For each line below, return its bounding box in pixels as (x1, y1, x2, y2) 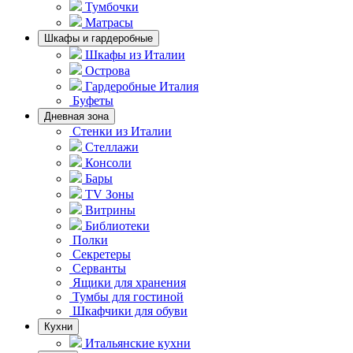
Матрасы (85, 16, 133, 29)
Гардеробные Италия (85, 80, 199, 93)
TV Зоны (85, 188, 134, 201)
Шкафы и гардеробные (44, 32, 153, 44)
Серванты (72, 262, 126, 275)
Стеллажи (85, 140, 139, 154)
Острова (85, 64, 130, 77)
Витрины (85, 203, 136, 217)
